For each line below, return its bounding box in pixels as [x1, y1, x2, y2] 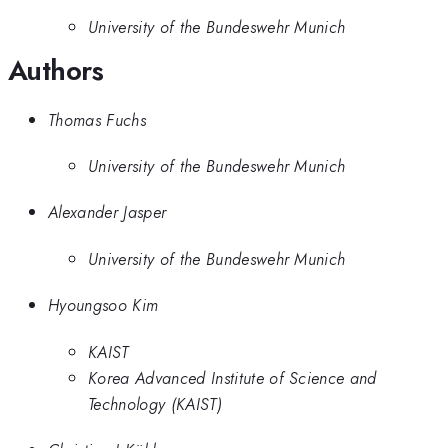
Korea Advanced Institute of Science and [88, 365, 377, 390]
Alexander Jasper [48, 200, 167, 225]
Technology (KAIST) [88, 391, 222, 416]
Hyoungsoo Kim [48, 293, 159, 318]
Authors [8, 50, 104, 92]
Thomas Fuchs [48, 107, 146, 132]
